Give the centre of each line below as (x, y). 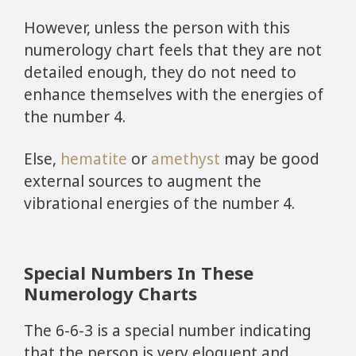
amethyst (186, 159)
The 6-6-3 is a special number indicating (168, 331)
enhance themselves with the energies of (174, 94)
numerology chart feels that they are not (173, 50)
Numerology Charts (110, 294)
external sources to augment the (143, 181)
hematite (94, 159)
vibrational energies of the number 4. (159, 203)
